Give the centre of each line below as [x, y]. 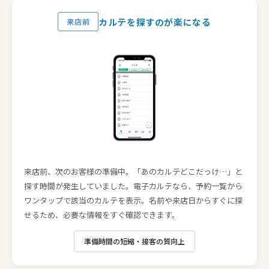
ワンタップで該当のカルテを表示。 [86, 200]
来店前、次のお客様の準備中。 [79, 171]
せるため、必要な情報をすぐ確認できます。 [102, 215]
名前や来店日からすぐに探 [196, 200]
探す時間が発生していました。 [79, 186]
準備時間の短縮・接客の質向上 [134, 241]
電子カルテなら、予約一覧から [188, 186]
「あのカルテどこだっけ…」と [188, 171]
